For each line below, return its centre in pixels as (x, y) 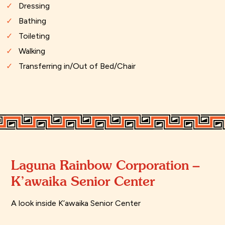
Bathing (32, 21)
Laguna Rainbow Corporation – (105, 165)
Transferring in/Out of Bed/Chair (77, 66)
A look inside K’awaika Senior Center (76, 203)
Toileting (34, 36)
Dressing (34, 6)
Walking (32, 51)
